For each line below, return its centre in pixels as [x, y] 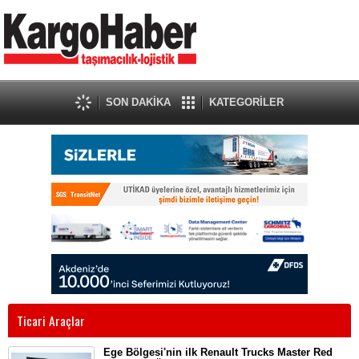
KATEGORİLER [246, 102]
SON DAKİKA [138, 102]
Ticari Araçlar [51, 321]
